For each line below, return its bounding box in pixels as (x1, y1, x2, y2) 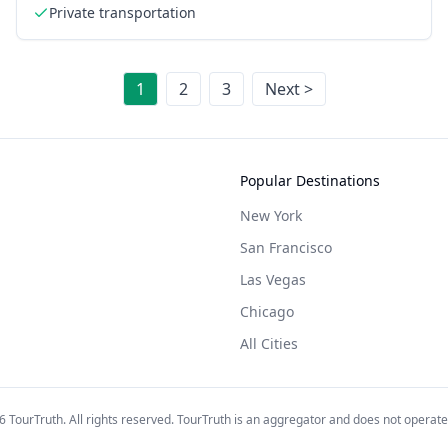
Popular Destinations (240, 171, 380, 190)
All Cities (240, 334, 298, 353)
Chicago (240, 302, 294, 321)
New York (240, 206, 302, 225)
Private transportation (49, 2, 196, 22)
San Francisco (240, 238, 332, 257)
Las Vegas (240, 270, 306, 289)
